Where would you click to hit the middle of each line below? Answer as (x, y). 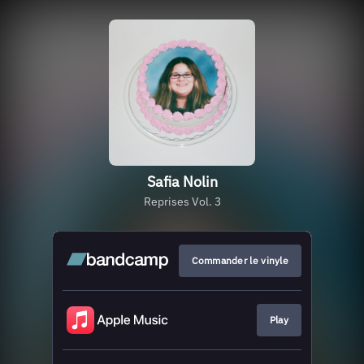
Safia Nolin (182, 182)
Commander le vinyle (240, 260)
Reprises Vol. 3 (182, 201)
